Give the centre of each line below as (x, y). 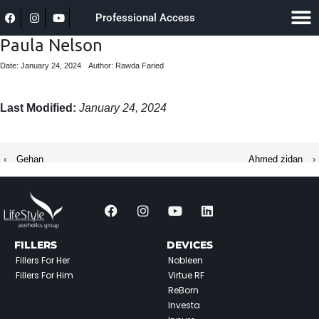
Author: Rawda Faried (126, 66)
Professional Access (146, 17)
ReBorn (183, 290)
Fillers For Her (43, 260)
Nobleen (185, 260)
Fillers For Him (45, 275)
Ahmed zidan (276, 159)
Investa (184, 305)
